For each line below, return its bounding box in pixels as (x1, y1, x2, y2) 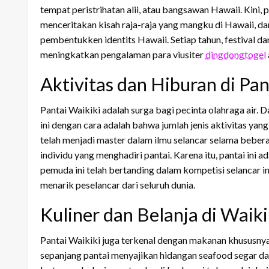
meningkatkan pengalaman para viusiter (40, 49, 205, 61)
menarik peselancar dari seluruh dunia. (40, 179, 195, 191)
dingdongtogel (205, 49, 266, 61)
